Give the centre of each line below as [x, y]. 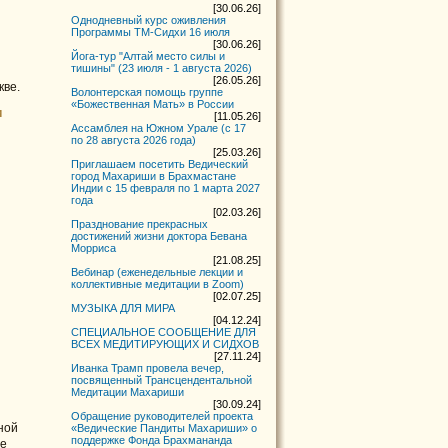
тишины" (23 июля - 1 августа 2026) [162, 68]
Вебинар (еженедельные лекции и [157, 272]
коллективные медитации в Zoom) [158, 284]
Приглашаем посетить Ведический [160, 164]
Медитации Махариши [128, 392]
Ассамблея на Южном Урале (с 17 [159, 128]
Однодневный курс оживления [149, 20]
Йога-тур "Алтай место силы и [148, 56]
